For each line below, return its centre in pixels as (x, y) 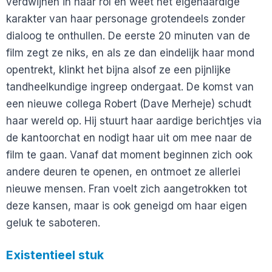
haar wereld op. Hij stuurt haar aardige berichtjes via (134, 121)
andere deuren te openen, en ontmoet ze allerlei (123, 172)
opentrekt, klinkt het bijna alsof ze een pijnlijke (118, 70)
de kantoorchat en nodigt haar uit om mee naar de (129, 138)
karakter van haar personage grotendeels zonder (126, 19)
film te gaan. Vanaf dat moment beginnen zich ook (129, 155)
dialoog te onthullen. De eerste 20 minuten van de (128, 36)
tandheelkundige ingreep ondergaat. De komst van (130, 87)
